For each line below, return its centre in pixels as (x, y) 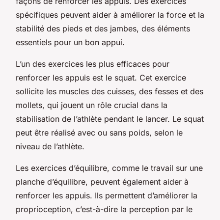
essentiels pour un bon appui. (70, 42)
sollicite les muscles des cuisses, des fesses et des (110, 91)
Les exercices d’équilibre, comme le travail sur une (109, 168)
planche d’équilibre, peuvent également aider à (102, 181)
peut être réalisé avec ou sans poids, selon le (99, 132)
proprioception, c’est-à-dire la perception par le (104, 209)
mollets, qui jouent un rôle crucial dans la (92, 105)
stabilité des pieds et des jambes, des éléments (103, 28)
